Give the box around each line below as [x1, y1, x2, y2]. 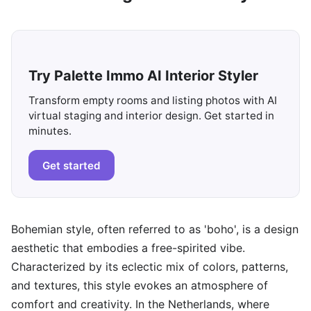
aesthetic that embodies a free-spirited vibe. [11, 241, 245, 255]
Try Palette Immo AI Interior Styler [28, 67, 258, 84]
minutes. [28, 124, 72, 137]
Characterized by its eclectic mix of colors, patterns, [11, 260, 288, 274]
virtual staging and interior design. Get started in [28, 109, 274, 122]
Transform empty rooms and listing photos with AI [28, 94, 277, 107]
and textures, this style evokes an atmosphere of [11, 278, 268, 293]
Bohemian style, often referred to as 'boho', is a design [11, 222, 299, 237]
